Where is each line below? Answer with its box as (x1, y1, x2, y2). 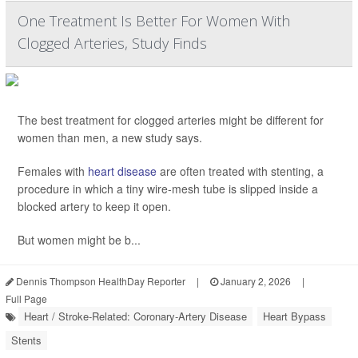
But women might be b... (18, 232, 141, 249)
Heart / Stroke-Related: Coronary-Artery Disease (24, 308, 247, 324)
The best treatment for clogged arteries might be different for (18, 112, 324, 129)
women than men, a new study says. (18, 129, 202, 146)
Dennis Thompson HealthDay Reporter (14, 274, 185, 288)
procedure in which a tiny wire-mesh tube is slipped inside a (18, 181, 318, 197)
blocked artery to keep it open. (18, 198, 171, 215)
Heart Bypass (263, 308, 326, 324)
